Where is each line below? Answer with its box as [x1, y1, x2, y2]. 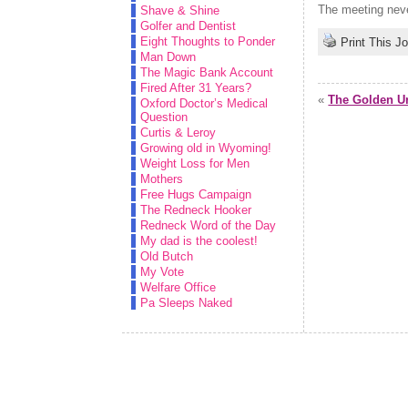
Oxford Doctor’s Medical [140, 97, 269, 110]
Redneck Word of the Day [140, 219, 277, 232]
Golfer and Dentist [140, 19, 237, 33]
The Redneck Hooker [140, 203, 252, 217]
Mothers [140, 172, 184, 186]
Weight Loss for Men [140, 157, 250, 170]
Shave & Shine [140, 4, 220, 17]
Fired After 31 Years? [140, 81, 252, 95]
